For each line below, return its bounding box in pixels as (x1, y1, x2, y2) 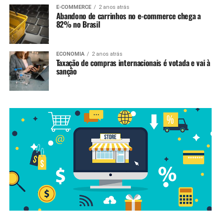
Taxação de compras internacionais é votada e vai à (56, 56, 210, 69)
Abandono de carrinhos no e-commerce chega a (56, 9, 201, 22)
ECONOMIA (56, 50, 84, 57)
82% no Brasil (56, 18, 100, 30)
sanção (56, 65, 77, 77)
